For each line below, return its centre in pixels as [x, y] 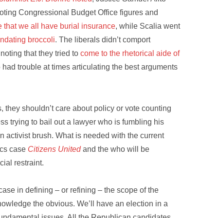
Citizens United [54, 149]
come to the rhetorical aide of [130, 53]
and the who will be [116, 149]
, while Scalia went [148, 26]
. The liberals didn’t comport [103, 39]
